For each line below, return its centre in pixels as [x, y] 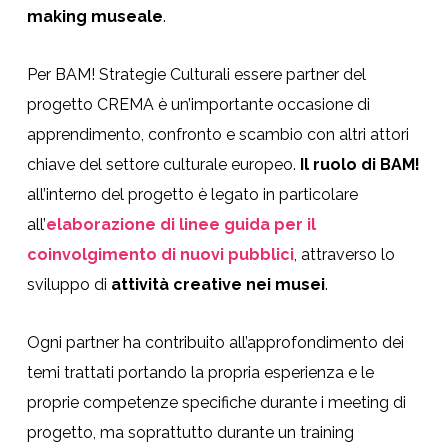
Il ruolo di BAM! [359, 165]
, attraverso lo [344, 255]
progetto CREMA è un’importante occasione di [198, 105]
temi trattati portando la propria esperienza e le [200, 373]
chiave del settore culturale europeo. [163, 165]
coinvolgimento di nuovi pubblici [160, 255]
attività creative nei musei [217, 285]
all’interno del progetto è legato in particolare [192, 195]
